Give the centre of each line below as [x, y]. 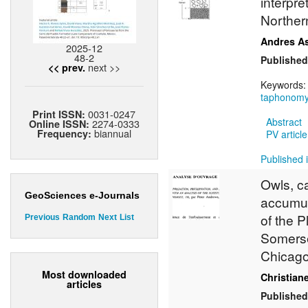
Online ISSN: [60, 124]
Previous [42, 218]
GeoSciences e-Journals [82, 196]
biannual [111, 133]
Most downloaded [84, 274]
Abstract [284, 122]
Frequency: [64, 134]
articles [84, 284]
